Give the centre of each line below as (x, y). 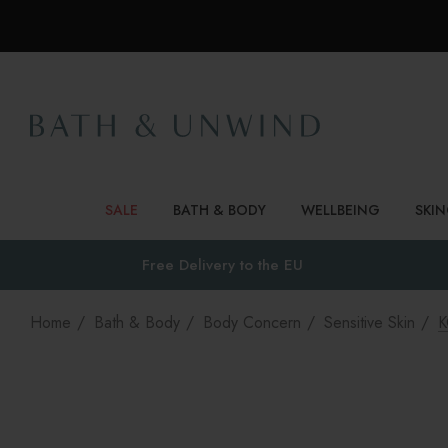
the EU (280, 265)
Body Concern (252, 322)
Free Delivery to (199, 265)
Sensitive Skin (369, 322)
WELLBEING (340, 210)
